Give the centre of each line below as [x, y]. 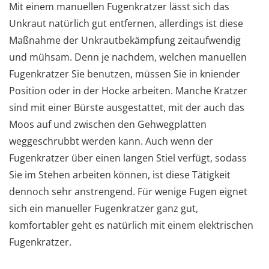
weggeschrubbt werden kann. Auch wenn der [111, 141]
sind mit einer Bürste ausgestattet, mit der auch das [127, 107]
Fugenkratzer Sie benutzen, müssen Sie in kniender [125, 74]
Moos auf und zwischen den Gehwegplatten [108, 124]
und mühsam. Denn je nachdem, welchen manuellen [128, 57]
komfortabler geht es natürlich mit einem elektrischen [131, 225]
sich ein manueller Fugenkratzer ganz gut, [104, 208]
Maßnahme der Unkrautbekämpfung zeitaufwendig [125, 40]
